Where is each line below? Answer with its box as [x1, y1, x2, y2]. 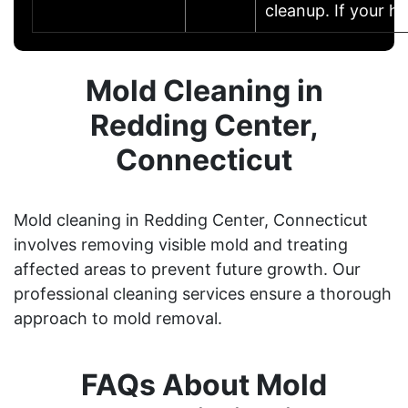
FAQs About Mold [81, 366, 327, 403]
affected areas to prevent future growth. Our [14, 259, 361, 279]
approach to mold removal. [14, 308, 222, 328]
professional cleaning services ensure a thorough [14, 283, 392, 303]
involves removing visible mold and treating [14, 234, 348, 254]
